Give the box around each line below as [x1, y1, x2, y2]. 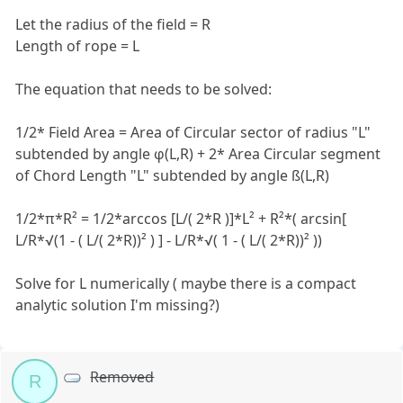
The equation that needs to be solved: [15, 78, 273, 99]
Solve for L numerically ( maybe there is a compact [15, 273, 357, 293]
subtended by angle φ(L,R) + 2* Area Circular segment [15, 143, 381, 164]
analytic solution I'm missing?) [15, 294, 220, 315]
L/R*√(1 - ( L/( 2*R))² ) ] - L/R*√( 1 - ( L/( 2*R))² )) [15, 229, 323, 250]
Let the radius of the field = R [15, 13, 211, 34]
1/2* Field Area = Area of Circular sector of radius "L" [15, 121, 372, 142]
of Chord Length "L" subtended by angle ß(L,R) [15, 165, 330, 185]
